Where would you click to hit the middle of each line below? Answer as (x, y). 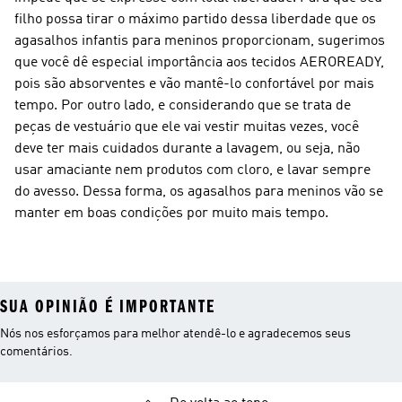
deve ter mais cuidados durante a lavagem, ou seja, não (187, 149)
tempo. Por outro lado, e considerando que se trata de (183, 106)
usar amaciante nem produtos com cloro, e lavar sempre (192, 170)
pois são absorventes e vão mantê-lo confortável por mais (194, 84)
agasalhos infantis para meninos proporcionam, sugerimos (200, 41)
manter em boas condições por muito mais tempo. (171, 214)
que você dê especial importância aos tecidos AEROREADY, (199, 63)
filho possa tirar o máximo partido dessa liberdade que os (195, 20)
